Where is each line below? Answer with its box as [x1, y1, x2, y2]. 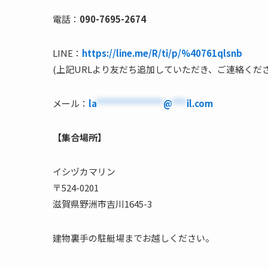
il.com [187, 97, 213, 110]
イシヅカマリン [53, 165, 115, 178]
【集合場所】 [53, 131, 106, 144]
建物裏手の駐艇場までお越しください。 [53, 232, 214, 245]
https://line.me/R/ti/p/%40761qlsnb [82, 47, 242, 60]
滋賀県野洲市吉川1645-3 [53, 197, 152, 211]
